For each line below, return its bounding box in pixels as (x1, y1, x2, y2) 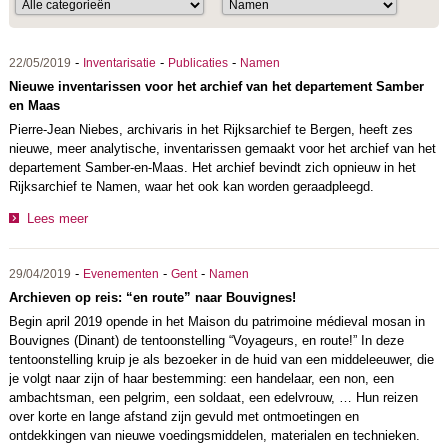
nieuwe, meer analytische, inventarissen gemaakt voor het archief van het (8, 141, 436, 156)
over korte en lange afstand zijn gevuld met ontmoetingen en (8, 408, 359, 424)
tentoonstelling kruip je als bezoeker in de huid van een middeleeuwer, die (8, 351, 434, 367)
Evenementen (82, 267, 159, 280)
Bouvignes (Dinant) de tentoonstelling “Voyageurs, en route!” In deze (8, 332, 404, 348)
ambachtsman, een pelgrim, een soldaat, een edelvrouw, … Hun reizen (8, 389, 418, 405)
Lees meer (26, 210, 88, 226)
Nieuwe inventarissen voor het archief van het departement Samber (8, 79, 424, 94)
